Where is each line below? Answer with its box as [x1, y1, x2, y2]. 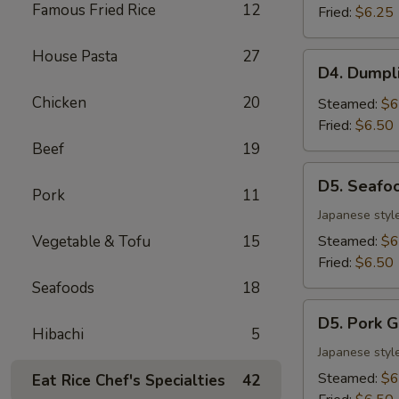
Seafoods [32, 278, 94, 298]
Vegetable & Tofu [32, 232, 151, 252]
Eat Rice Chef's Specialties [32, 370, 225, 391]
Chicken [32, 93, 86, 113]
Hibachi [32, 324, 84, 345]
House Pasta [32, 46, 118, 67]
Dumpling [303, 71, 362, 91]
